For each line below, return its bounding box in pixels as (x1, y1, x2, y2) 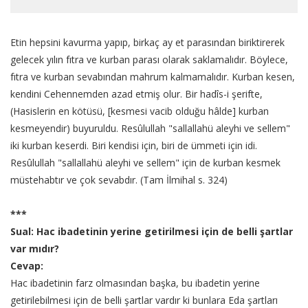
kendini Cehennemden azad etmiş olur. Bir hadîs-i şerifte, (10, 87, 263, 101)
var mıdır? (10, 242, 59, 256)
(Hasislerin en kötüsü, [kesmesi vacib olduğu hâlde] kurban (10, 104, 269, 118)
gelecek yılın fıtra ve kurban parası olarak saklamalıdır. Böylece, (10, 53, 288, 67)
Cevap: (10, 259, 46, 273)
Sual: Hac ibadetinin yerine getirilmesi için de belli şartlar (10, 225, 293, 239)
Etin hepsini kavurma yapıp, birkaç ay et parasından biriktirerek (10, 36, 285, 49)
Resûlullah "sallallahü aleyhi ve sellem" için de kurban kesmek (10, 156, 280, 170)
